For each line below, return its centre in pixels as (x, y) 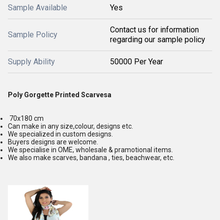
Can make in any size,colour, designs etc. (70, 126)
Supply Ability (31, 61)
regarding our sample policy (158, 39)
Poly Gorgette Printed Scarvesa (60, 95)
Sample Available (38, 7)
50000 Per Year (137, 61)
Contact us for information (154, 29)
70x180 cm (26, 118)
